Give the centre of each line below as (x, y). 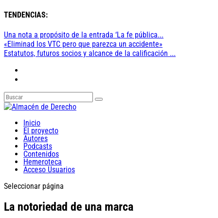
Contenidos (41, 154)
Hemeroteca (43, 162)
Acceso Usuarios (49, 169)
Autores (36, 138)
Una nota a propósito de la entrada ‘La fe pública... (84, 35)
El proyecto (41, 130)
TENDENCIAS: (26, 15)
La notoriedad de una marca (69, 207)
